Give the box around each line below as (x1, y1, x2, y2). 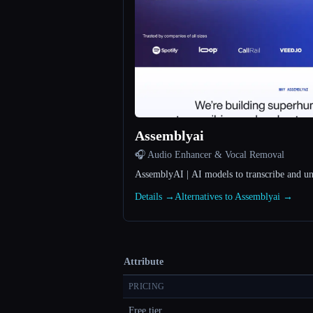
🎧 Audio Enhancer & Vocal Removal (135, 150, 284, 161)
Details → (135, 191, 175, 203)
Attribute (124, 256, 163, 268)
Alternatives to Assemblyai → (175, 191, 293, 203)
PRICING (129, 282, 165, 292)
